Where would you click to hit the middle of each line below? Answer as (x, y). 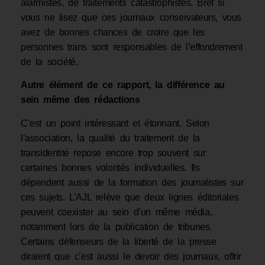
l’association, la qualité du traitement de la (111, 138)
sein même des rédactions (80, 100)
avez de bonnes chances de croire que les (113, 33)
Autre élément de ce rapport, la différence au (123, 85)
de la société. (49, 62)
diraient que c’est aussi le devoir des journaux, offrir (131, 256)
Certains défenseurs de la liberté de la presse (119, 241)
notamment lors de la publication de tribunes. (117, 227)
